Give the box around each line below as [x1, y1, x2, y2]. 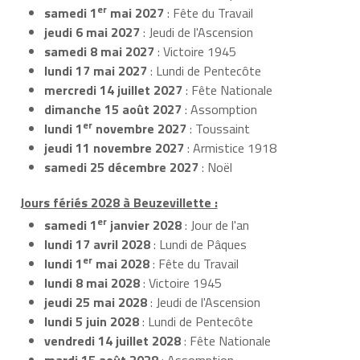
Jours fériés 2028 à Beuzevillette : [19, 193, 218, 213]
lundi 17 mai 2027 [44, 60, 147, 80]
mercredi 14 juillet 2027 [44, 80, 182, 100]
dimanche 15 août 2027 [44, 99, 182, 119]
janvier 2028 [107, 215, 182, 235]
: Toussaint [186, 118, 250, 138]
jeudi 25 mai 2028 [44, 292, 147, 313]
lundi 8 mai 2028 [44, 273, 140, 293]
